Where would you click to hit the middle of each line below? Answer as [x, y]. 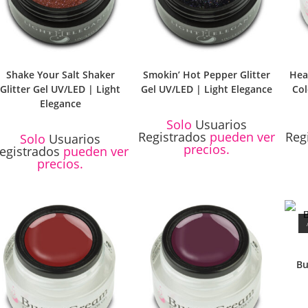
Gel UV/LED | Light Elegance [207, 89]
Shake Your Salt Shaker [60, 74]
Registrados [173, 136]
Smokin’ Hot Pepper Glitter [207, 74]
